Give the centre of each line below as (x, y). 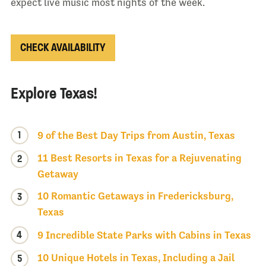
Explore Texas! (53, 94)
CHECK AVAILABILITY (63, 48)
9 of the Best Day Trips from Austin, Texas (136, 135)
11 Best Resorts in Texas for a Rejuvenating (139, 158)
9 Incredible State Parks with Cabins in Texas (144, 235)
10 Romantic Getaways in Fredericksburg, (135, 196)
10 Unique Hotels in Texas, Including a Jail (136, 258)
